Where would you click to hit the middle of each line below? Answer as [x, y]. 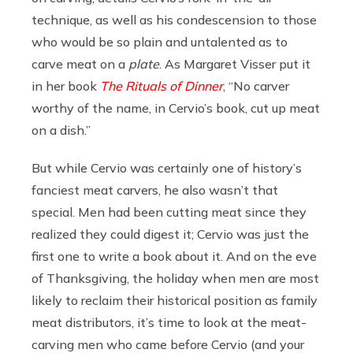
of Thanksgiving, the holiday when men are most [175, 278]
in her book [66, 85]
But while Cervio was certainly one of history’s [167, 167]
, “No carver [256, 85]
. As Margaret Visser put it [235, 63]
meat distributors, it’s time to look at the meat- [169, 322]
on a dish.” [61, 130]
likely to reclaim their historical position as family [175, 300]
